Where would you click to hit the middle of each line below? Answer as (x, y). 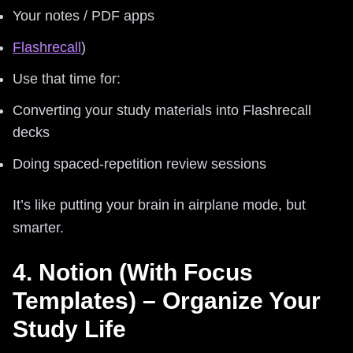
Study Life (69, 329)
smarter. (38, 227)
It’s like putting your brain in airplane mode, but (159, 204)
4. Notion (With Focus (133, 272)
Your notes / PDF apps (84, 15)
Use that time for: (67, 78)
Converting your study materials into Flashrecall (162, 110)
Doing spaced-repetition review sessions (139, 163)
